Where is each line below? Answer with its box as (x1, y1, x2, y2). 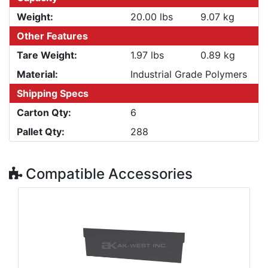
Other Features (17, 29, 88, 42)
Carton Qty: (17, 106, 71, 118)
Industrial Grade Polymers (130, 68, 247, 80)
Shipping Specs (17, 87, 89, 99)
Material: (17, 68, 58, 80)
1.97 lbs (130, 48, 164, 61)
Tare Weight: (17, 48, 77, 61)
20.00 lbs (130, 10, 173, 23)
